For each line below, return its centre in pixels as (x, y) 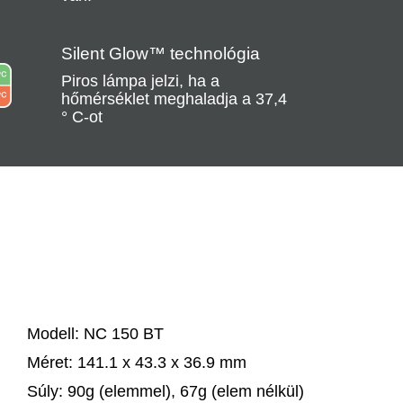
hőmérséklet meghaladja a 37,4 (174, 99)
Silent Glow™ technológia (160, 54)
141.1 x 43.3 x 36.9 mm (159, 363)
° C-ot (81, 117)
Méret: (49, 363)
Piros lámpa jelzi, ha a (140, 81)
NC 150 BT (121, 334)
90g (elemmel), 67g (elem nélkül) (183, 392)
